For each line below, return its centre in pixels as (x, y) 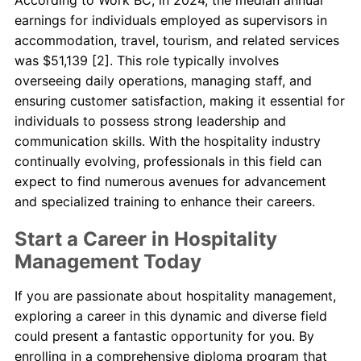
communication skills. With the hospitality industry (167, 141)
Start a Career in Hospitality (145, 239)
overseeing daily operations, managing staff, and (163, 80)
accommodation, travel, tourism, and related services (176, 40)
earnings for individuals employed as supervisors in (170, 20)
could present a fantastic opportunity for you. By (164, 336)
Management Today (108, 261)
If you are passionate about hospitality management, (175, 295)
